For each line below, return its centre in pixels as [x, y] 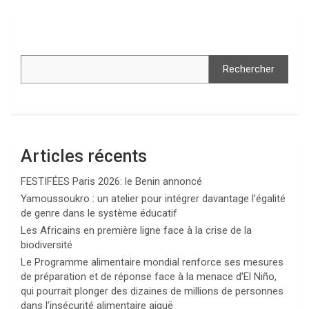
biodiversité [47, 245]
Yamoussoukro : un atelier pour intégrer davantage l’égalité [153, 199]
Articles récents [84, 157]
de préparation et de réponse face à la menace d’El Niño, [149, 277]
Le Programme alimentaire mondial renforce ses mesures [152, 262]
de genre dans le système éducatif [99, 213]
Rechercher [249, 69]
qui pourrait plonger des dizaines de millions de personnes [152, 291]
